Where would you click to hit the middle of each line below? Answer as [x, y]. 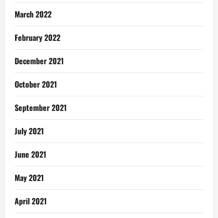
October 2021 [36, 84]
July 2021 [29, 131]
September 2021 [41, 107]
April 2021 [31, 201]
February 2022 [37, 37]
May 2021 [29, 177]
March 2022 [33, 14]
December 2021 [39, 61]
